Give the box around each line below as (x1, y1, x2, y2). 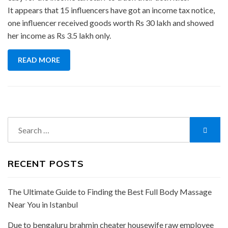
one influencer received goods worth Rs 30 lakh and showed (8, 18, 214, 27)
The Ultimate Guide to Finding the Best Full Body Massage (8, 187, 212, 196)
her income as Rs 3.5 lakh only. (8, 31, 111, 40)
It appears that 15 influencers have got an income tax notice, (8, 5, 215, 15)
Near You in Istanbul (8, 199, 78, 209)
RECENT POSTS (8, 158, 84, 169)
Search (7, 118, 31, 128)
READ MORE (18, 55, 60, 64)
